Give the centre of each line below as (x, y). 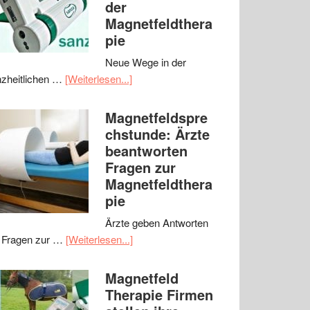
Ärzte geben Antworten (157, 222)
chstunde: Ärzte (157, 134)
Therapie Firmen (159, 294)
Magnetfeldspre (156, 117)
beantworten (146, 151)
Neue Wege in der (146, 62)
